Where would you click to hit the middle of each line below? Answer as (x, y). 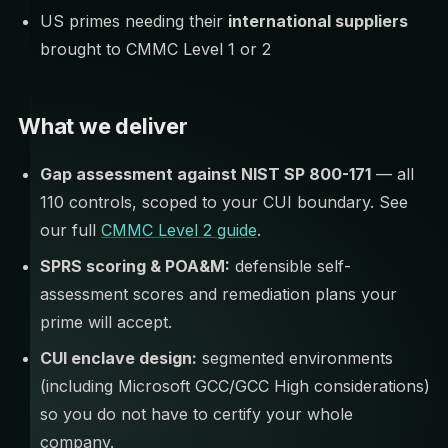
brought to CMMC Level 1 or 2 (155, 49)
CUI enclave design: (118, 358)
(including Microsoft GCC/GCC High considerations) (235, 386)
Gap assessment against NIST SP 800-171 (205, 174)
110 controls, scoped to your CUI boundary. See (224, 202)
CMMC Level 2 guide (179, 230)
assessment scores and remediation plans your (218, 294)
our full (70, 230)
